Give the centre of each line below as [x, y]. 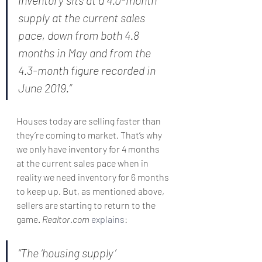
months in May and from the [86, 53]
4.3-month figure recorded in [88, 70]
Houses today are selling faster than [89, 121]
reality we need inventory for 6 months [94, 177]
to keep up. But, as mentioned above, [91, 191]
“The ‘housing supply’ [68, 253]
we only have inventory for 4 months [89, 149]
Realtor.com [66, 219]
